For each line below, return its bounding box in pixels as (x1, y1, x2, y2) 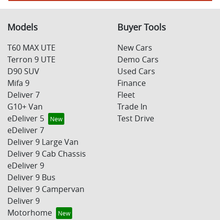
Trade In (117, 101, 147, 112)
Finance (117, 77, 146, 88)
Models (7, 21, 38, 33)
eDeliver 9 (7, 160, 44, 171)
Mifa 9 (7, 77, 29, 88)
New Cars (117, 42, 152, 53)
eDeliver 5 (7, 112, 44, 124)
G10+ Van (7, 101, 43, 112)
